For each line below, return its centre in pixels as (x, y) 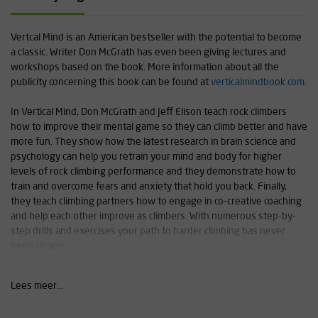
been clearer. (39, 246)
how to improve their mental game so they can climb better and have (159, 127)
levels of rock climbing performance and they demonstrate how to (153, 172)
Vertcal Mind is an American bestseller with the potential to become (156, 38)
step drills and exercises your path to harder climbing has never (148, 231)
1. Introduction (43, 291)
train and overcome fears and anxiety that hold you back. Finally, (149, 187)
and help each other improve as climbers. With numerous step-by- (153, 216)
